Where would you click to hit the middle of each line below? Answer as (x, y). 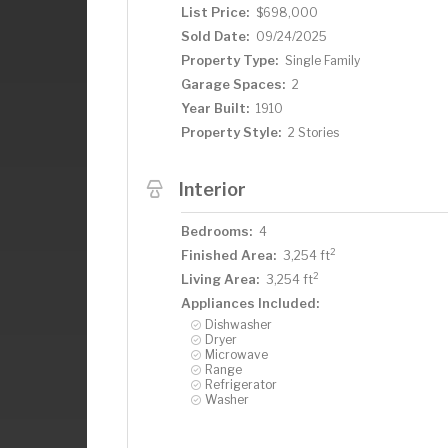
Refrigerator (241, 384)
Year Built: (215, 107)
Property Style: (231, 131)
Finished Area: (228, 254)
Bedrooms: (216, 230)
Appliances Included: (250, 302)
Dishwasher (238, 324)
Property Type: (229, 59)
